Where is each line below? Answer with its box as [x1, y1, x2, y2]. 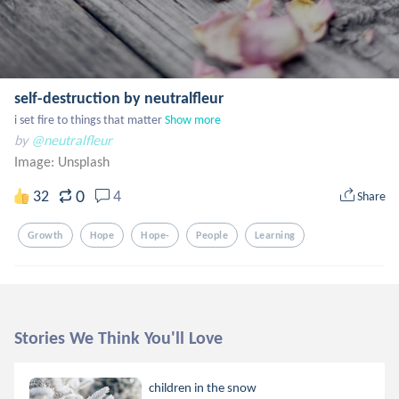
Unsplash [58, 153, 110, 170]
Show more [165, 112, 221, 127]
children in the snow [149, 379, 257, 395]
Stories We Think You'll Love [14, 327, 223, 348]
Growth [28, 229, 63, 241]
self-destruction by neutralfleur [14, 88, 224, 108]
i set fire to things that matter [14, 112, 162, 127]
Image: [14, 153, 58, 170]
